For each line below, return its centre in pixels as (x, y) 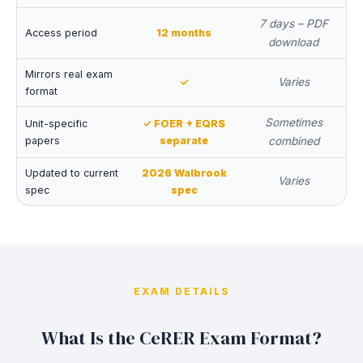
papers (43, 141)
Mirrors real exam (69, 74)
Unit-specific (56, 124)
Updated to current (72, 173)
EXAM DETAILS (181, 291)
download (293, 42)
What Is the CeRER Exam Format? (181, 338)
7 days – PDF (293, 23)
